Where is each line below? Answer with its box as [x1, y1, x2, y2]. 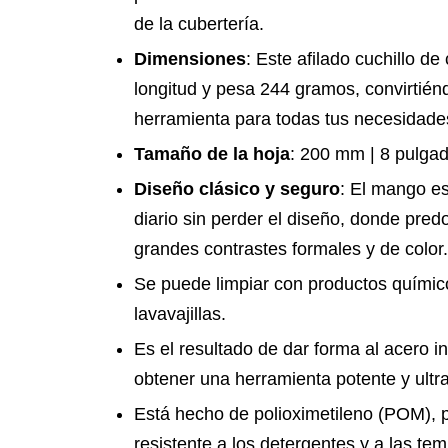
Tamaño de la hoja [134, 144, 290, 164]
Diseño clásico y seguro [134, 179, 340, 199]
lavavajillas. [134, 304, 226, 324]
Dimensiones [134, 49, 246, 69]
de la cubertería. [134, 14, 264, 34]
